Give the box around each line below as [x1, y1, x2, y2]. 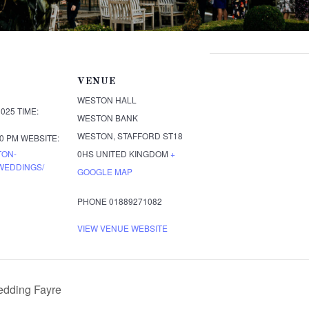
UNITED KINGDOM [96, 148, 168, 160]
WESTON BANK [77, 112, 138, 124]
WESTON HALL [77, 94, 137, 106]
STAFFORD [117, 130, 161, 142]
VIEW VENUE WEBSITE [77, 222, 168, 235]
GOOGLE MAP [77, 166, 132, 178]
